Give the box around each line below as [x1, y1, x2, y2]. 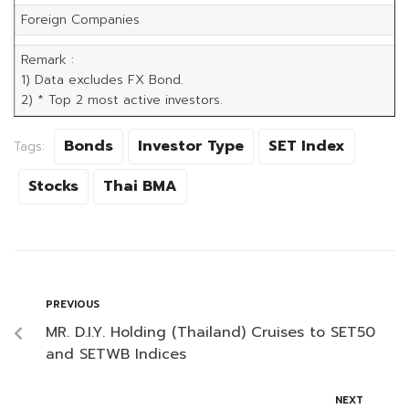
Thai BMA [103, 175, 177, 198]
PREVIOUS [46, 297, 100, 313]
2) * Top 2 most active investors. [20, 90, 223, 110]
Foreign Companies [20, 10, 140, 30]
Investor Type [138, 135, 244, 158]
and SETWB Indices [46, 343, 186, 366]
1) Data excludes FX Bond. [20, 70, 184, 90]
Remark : [20, 50, 74, 70]
